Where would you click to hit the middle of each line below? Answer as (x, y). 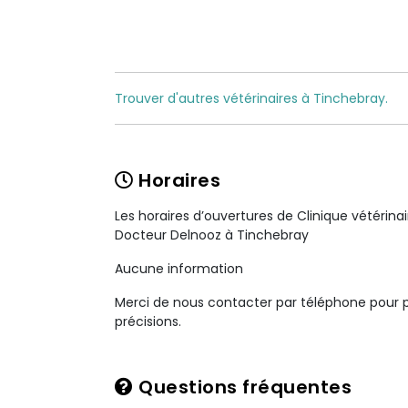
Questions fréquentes (242, 387)
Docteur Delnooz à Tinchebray (212, 235)
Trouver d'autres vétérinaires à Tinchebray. (251, 98)
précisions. (148, 321)
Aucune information (179, 269)
